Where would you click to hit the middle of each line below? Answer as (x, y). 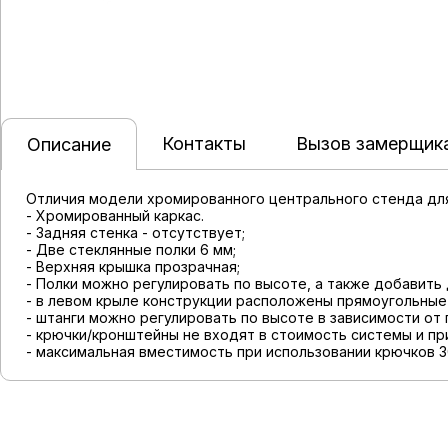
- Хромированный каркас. (115, 215)
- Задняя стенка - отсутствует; (135, 232)
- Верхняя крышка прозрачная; (133, 266)
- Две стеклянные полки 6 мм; (131, 249)
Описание (69, 144)
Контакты (204, 143)
